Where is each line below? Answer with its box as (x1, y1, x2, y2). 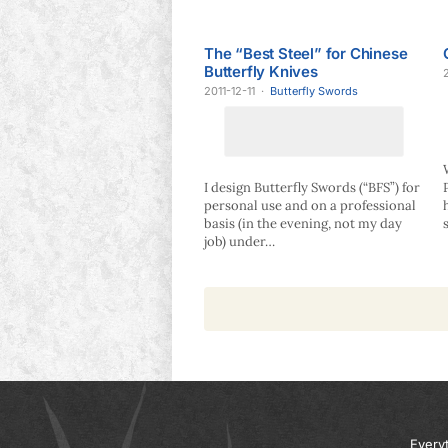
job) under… (204, 233, 275, 251)
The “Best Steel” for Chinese (204, 43, 408, 63)
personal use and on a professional (204, 197, 416, 215)
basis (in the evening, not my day (204, 215, 402, 233)
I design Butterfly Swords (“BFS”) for (204, 179, 420, 197)
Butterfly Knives (204, 61, 318, 81)
